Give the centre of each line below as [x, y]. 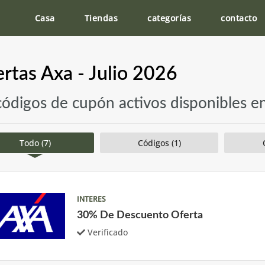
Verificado [108, 232]
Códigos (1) [159, 143]
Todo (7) [35, 143]
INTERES [91, 199]
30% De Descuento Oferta [140, 215]
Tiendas [101, 18]
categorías [169, 18]
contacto [239, 18]
